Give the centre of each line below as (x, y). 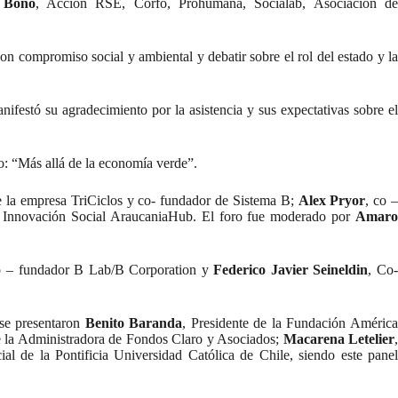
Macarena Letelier (339, 339)
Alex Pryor (332, 200)
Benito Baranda (134, 323)
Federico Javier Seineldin (291, 270)
